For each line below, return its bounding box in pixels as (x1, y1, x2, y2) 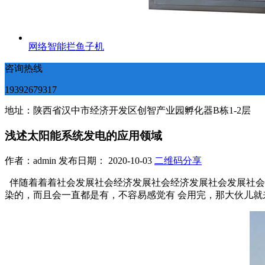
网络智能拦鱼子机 (28, 41, 104, 52)
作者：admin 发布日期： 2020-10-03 (5, 155, 154, 166)
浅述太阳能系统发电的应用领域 (5, 130, 162, 143)
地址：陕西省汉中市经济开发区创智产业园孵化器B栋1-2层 (5, 105, 251, 116)
